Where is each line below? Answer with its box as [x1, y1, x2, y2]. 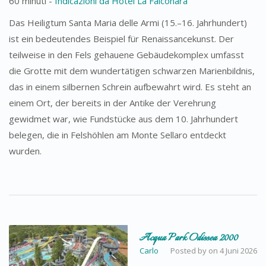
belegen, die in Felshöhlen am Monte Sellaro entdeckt [9, 129, 226, 141]
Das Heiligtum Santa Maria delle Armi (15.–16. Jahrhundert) [9, 17, 247, 28]
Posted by [170, 245, 208, 256]
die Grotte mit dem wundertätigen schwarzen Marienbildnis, [9, 65, 255, 77]
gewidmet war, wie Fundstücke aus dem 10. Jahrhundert [9, 113, 238, 125]
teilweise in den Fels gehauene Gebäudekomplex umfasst [9, 49, 244, 61]
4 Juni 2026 [220, 245, 257, 256]
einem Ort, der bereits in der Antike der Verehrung [9, 97, 216, 109]
